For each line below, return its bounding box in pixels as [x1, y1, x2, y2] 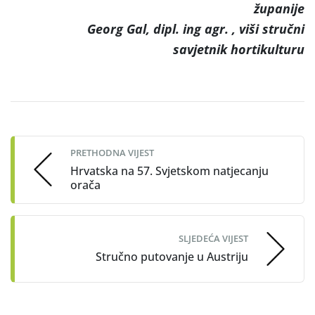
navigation [10, 121, 105, 148]
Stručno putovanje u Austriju [96, 249, 248, 265]
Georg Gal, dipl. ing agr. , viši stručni [87, 20, 304, 37]
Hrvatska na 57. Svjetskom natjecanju [70, 162, 269, 179]
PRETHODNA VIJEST [70, 146, 154, 159]
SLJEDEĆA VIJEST [179, 232, 248, 245]
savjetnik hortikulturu [173, 40, 304, 58]
